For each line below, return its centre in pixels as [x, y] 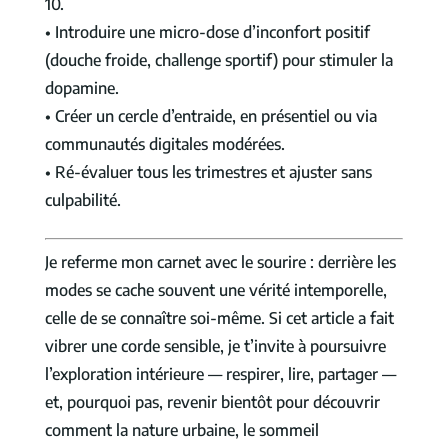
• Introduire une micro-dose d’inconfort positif [207, 32]
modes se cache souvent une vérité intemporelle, [215, 290]
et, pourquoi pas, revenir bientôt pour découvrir [212, 402]
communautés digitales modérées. [164, 144]
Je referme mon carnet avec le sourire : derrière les [220, 262]
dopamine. [81, 88]
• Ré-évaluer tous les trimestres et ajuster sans [208, 172]
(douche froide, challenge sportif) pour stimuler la [218, 60]
